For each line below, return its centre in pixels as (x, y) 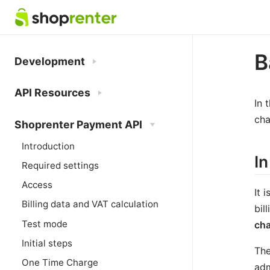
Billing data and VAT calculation (90, 204)
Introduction (48, 146)
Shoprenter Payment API (78, 124)
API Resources (52, 93)
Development (50, 61)
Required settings (60, 165)
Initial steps (47, 243)
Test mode (45, 224)
